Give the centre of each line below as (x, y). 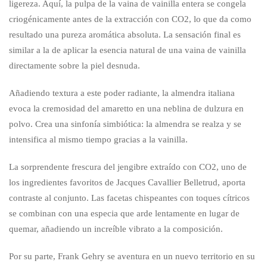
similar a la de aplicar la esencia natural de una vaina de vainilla (128, 50)
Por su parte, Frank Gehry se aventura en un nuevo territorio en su (132, 256)
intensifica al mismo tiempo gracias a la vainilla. (98, 139)
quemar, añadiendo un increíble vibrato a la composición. (116, 229)
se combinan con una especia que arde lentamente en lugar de (124, 213)
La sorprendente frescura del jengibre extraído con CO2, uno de (128, 167)
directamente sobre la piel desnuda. (74, 65)
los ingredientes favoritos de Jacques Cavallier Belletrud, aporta (127, 182)
